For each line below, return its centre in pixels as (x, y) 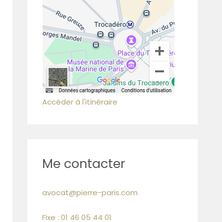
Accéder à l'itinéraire (80, 102)
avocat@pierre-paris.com (90, 193)
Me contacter (84, 163)
